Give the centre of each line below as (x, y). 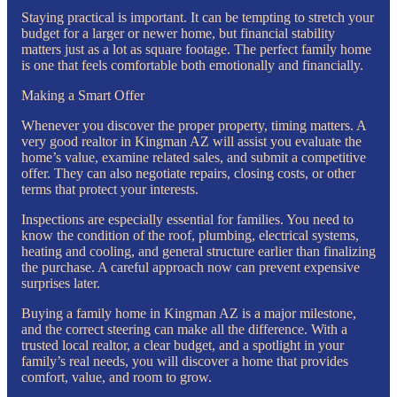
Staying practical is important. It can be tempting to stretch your (198, 17)
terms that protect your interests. (110, 189)
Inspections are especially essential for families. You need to (187, 219)
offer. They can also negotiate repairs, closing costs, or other (188, 173)
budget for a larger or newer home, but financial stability (178, 33)
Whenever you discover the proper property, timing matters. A (194, 125)
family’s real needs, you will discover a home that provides (185, 361)
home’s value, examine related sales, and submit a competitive (194, 157)
